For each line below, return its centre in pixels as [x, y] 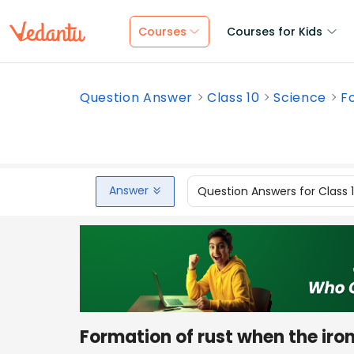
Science [300, 98]
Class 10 [233, 98]
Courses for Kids [275, 32]
